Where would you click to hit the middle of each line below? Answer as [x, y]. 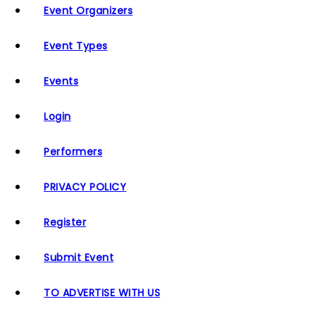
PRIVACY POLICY [85, 187]
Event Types [76, 46]
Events [61, 81]
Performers [73, 152]
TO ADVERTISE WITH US [102, 293]
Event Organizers [88, 11]
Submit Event [79, 257]
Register [65, 222]
